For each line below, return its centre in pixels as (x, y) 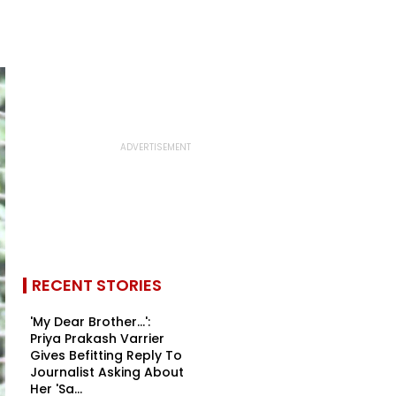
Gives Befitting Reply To (106, 355)
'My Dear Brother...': (90, 322)
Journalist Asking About (107, 372)
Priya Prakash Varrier (97, 339)
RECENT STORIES (97, 285)
